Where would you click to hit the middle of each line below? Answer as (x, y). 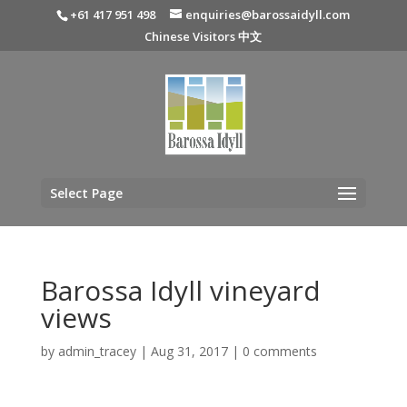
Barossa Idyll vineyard (180, 290)
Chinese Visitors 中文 (203, 36)
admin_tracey (97, 351)
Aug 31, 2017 (189, 351)
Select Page (86, 193)
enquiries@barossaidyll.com (268, 15)
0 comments (279, 351)
